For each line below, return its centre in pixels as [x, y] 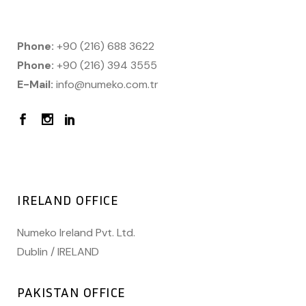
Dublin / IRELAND [58, 252]
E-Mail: [35, 85]
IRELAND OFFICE [67, 200]
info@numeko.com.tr [107, 85]
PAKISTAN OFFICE [71, 292]
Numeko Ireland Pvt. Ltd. [76, 233]
